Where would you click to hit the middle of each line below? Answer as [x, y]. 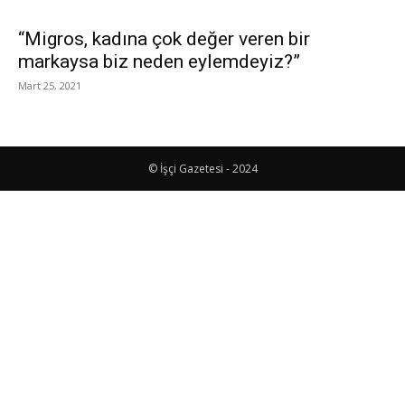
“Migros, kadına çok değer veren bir [164, 39]
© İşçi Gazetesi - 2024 [202, 169]
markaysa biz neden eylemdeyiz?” [159, 61]
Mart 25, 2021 [50, 85]
